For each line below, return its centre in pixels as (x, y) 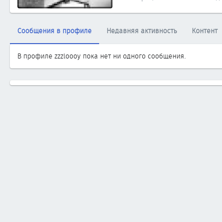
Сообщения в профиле (55, 30)
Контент (205, 30)
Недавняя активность (142, 30)
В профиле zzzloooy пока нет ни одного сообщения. (102, 56)
